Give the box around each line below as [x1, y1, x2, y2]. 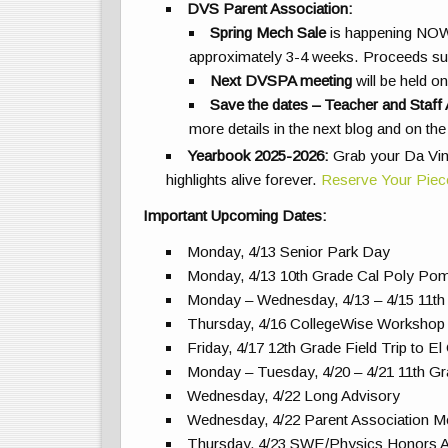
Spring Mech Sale [209, 24, 326, 42]
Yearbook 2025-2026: [187, 147, 330, 165]
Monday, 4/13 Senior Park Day [187, 243, 391, 261]
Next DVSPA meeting [209, 72, 352, 90]
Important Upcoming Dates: [143, 207, 332, 225]
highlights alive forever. [165, 171, 321, 189]
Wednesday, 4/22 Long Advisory [187, 387, 401, 405]
